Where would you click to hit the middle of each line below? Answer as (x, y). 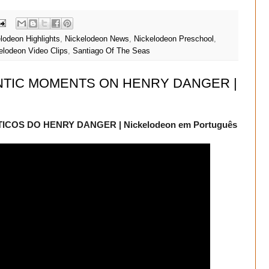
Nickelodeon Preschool (174, 39)
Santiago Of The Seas (111, 51)
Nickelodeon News (97, 39)
